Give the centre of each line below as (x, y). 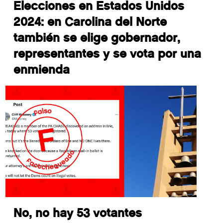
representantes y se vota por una (108, 54)
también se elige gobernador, (97, 38)
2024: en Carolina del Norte (90, 22)
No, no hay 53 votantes (78, 213)
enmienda (42, 70)
